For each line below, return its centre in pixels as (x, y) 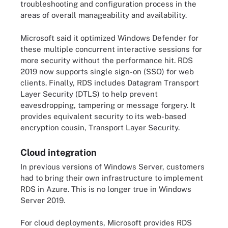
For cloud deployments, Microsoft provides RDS (106, 223)
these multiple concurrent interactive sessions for (111, 49)
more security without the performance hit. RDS (107, 60)
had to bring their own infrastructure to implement (112, 178)
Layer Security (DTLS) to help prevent (89, 94)
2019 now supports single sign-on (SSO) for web (107, 71)
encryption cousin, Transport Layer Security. (100, 127)
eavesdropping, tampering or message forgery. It (108, 105)
